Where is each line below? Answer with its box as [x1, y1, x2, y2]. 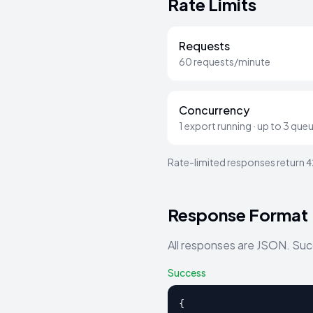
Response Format [168, 204, 308, 225]
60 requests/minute [179, 55, 270, 68]
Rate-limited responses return [168, 156, 306, 168]
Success [168, 266, 206, 279]
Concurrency [179, 103, 249, 117]
